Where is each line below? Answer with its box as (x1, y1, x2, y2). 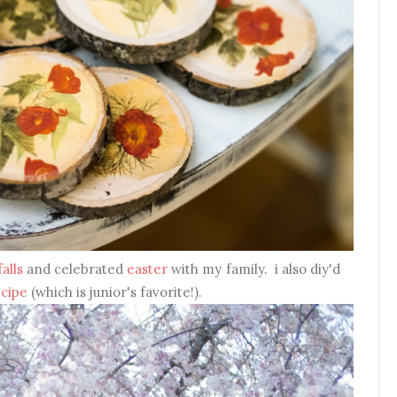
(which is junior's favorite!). (27, 283, 202, 300)
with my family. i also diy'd (171, 260, 341, 277)
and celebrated (22, 260, 128, 277)
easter (127, 260, 168, 277)
